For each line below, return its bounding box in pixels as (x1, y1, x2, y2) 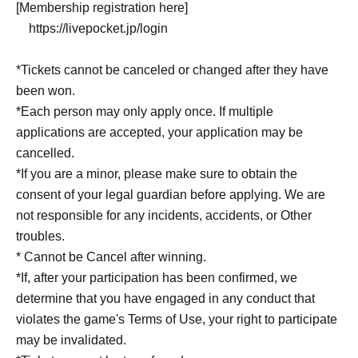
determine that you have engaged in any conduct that (16, 292, 315, 305)
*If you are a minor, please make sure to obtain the (16, 167, 297, 181)
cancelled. (16, 146, 74, 160)
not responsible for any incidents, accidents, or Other (16, 209, 312, 222)
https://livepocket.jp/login (16, 22, 168, 35)
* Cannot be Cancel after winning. (16, 250, 206, 264)
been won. (16, 84, 75, 97)
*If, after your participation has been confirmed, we (16, 271, 297, 284)
